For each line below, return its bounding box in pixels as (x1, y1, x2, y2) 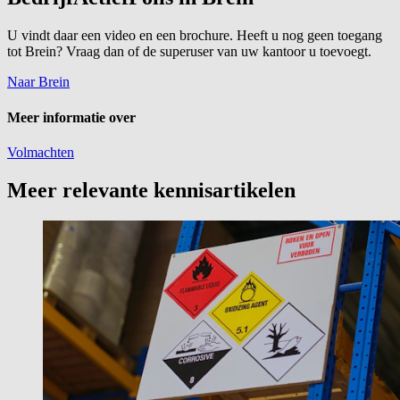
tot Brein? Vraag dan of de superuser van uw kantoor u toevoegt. (7, 44, 371, 60)
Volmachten (7, 144, 74, 160)
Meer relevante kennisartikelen (7, 178, 296, 202)
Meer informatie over (7, 109, 136, 125)
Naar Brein (7, 74, 70, 90)
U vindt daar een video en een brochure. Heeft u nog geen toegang (7, 28, 382, 44)
